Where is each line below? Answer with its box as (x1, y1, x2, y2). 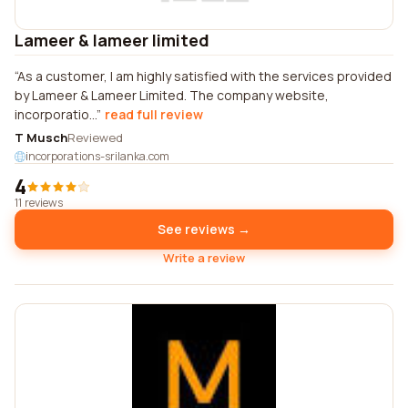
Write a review (163, 250, 245, 266)
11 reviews (15, 195, 63, 210)
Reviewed (67, 129, 123, 146)
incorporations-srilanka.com (25, 148, 169, 164)
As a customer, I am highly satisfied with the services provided (17, 67, 392, 85)
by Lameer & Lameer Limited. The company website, (15, 87, 329, 104)
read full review (105, 106, 203, 123)
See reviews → (158, 220, 250, 238)
